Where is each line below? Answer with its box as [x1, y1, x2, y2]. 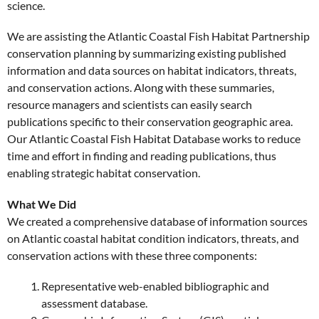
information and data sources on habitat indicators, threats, [7, 63, 296, 78]
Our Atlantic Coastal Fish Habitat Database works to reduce [7, 132, 300, 146]
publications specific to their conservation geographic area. [7, 115, 293, 129]
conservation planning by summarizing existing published [7, 46, 286, 61]
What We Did [7, 197, 76, 211]
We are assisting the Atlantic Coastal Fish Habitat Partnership [7, 29, 310, 43]
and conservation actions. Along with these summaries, [7, 80, 274, 95]
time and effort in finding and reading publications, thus [7, 149, 276, 163]
